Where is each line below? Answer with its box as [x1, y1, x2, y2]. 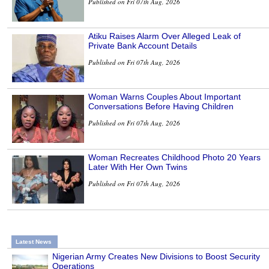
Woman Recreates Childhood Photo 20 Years [88, 153, 261, 163]
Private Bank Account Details [88, 41, 197, 51]
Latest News [16, 238, 52, 246]
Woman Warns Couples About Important [88, 92, 241, 102]
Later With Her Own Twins [88, 162, 187, 172]
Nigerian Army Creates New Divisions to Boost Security [52, 252, 260, 262]
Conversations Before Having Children [88, 101, 234, 112]
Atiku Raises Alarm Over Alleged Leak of [88, 31, 241, 41]
